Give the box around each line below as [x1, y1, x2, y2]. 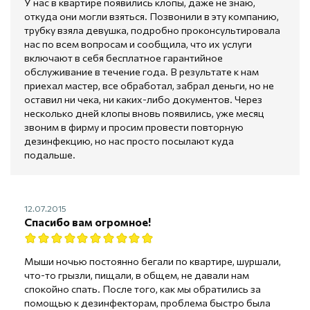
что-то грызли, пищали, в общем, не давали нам [24, 268, 249, 281]
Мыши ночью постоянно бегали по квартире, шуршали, [24, 254, 281, 267]
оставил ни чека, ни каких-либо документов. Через [24, 92, 262, 105]
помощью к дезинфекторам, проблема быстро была [24, 295, 271, 309]
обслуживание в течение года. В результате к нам [24, 64, 259, 77]
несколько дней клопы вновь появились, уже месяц [24, 106, 264, 119]
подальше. [24, 147, 75, 161]
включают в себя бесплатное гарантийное [24, 51, 223, 64]
